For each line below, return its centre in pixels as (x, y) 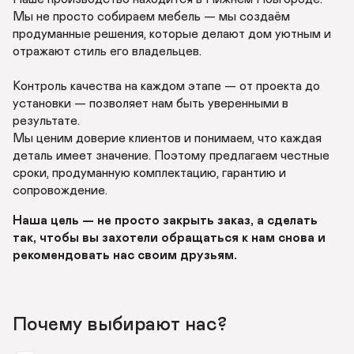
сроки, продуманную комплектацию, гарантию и (149, 173)
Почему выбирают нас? (120, 325)
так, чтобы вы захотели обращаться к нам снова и (169, 238)
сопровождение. (62, 190)
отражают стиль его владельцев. (109, 51)
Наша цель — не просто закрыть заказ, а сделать (165, 220)
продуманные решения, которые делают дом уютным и (172, 34)
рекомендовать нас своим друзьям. (125, 255)
